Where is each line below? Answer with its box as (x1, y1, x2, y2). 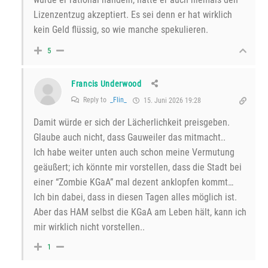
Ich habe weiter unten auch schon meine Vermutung (33, 147, 234, 159)
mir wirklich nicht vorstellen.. (33, 221, 145, 233)
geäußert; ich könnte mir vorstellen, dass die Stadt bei (33, 162, 242, 173)
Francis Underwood (71, 79, 142, 89)
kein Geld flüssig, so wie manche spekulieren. (33, 24, 208, 36)
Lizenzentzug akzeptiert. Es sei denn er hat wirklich (33, 9, 232, 21)
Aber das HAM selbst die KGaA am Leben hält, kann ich (33, 206, 246, 218)
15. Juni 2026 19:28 (142, 96, 201, 105)
